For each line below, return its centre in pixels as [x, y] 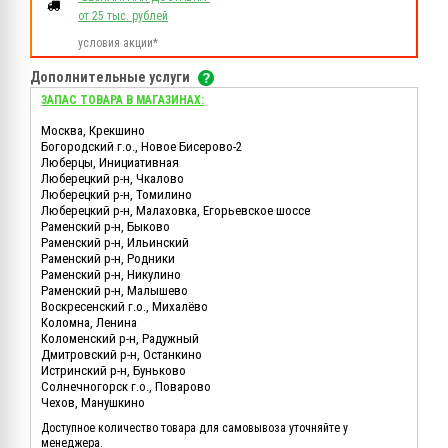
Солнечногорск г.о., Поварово [126, 387]
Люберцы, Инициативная [110, 163]
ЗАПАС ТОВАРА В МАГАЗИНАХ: [122, 100]
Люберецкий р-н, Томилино [116, 195]
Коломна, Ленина [89, 323]
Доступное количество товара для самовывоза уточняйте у [194, 428]
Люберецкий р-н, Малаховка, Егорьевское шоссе [175, 211]
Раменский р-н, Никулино [111, 275]
